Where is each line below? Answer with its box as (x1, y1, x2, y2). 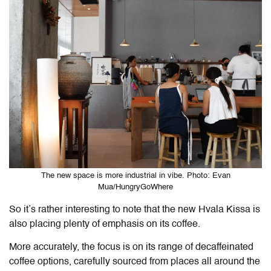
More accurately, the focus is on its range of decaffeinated (9, 242, 253, 252)
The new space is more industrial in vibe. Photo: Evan (41, 171, 230, 180)
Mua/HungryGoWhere (98, 183, 173, 191)
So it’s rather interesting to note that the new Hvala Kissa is (9, 204, 260, 215)
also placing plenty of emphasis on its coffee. (9, 219, 200, 229)
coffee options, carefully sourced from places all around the (9, 256, 260, 267)
